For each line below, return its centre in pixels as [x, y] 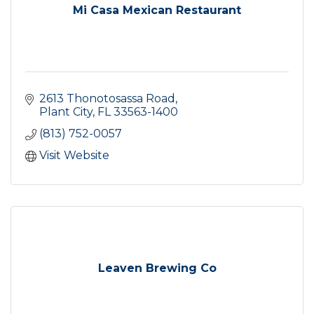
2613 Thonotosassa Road [107, 98]
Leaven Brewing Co [157, 268]
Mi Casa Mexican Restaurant [157, 10]
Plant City [66, 111]
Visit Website [74, 155]
